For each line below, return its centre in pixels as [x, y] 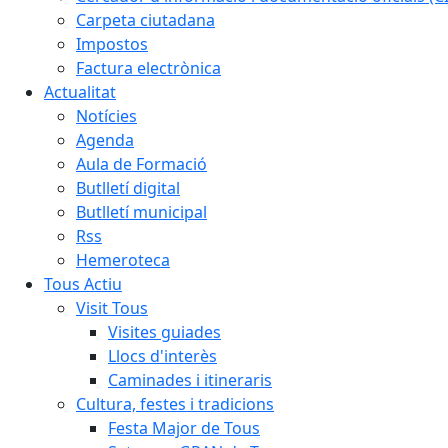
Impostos [112, 44]
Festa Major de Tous [184, 428]
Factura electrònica [148, 68]
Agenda [105, 140]
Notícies [106, 116]
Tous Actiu [83, 284]
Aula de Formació [141, 164]
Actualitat [80, 92]
